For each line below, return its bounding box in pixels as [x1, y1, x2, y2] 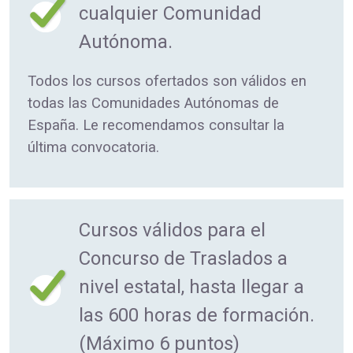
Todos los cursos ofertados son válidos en [28, 72, 307, 90]
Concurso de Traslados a [78, 247, 288, 269]
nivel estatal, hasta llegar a [78, 275, 304, 298]
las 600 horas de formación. [78, 303, 314, 326]
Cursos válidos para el [78, 218, 266, 241]
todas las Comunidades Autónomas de [28, 94, 279, 112]
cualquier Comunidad [78, 2, 262, 24]
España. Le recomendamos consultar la [28, 116, 284, 134]
